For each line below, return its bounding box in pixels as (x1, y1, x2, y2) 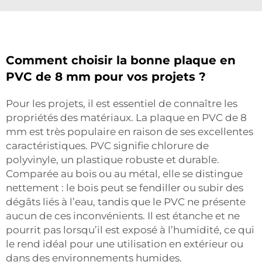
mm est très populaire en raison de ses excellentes (6, 125, 253, 137)
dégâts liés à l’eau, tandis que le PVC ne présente (6, 195, 246, 208)
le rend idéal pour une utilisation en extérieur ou (6, 237, 243, 250)
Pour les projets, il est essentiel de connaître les (6, 97, 237, 109)
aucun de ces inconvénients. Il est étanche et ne (6, 209, 240, 222)
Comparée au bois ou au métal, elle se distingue (6, 167, 243, 180)
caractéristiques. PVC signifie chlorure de (6, 139, 209, 151)
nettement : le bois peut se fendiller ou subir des (6, 181, 243, 194)
